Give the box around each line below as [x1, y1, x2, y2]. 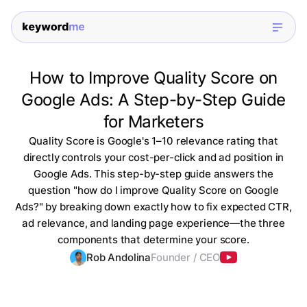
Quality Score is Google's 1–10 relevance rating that [29, 134, 278, 148]
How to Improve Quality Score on [29, 68, 278, 88]
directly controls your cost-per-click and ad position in [23, 151, 284, 164]
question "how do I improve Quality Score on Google [28, 184, 279, 197]
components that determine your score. [58, 233, 249, 247]
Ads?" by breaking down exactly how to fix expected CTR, [15, 200, 292, 214]
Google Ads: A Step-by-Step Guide [21, 90, 286, 110]
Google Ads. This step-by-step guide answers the [34, 167, 273, 181]
